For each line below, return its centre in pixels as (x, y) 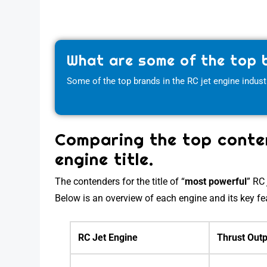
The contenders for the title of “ (120, 181)
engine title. (105, 159)
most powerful (216, 181)
